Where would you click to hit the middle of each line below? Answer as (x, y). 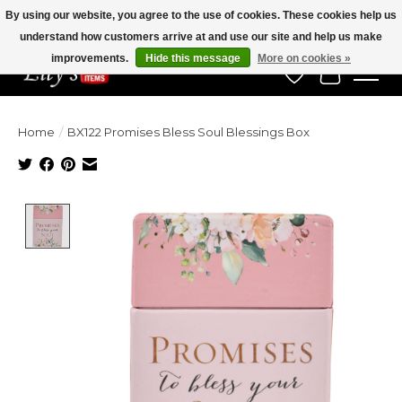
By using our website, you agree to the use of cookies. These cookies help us (201, 15)
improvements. (91, 58)
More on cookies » (304, 58)
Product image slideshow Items (191, 212)
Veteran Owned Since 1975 (76, 42)
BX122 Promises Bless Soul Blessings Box (188, 131)
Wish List (325, 82)
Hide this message (193, 58)
